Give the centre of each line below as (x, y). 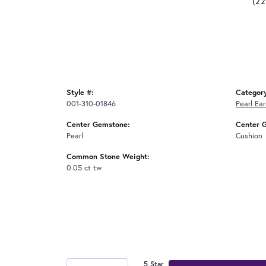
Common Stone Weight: (108, 156)
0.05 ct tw (84, 167)
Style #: (80, 92)
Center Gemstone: (98, 124)
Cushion (249, 135)
